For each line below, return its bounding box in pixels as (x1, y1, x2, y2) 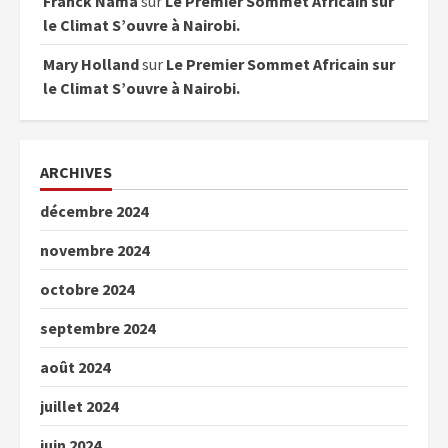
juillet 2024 (40, 396, 118, 417)
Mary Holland (43, 54, 139, 75)
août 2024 (40, 357, 110, 378)
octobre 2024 (40, 279, 134, 300)
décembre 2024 (40, 201, 148, 222)
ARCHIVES (40, 162, 112, 183)
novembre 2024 (40, 240, 149, 261)
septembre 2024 (40, 318, 155, 339)
